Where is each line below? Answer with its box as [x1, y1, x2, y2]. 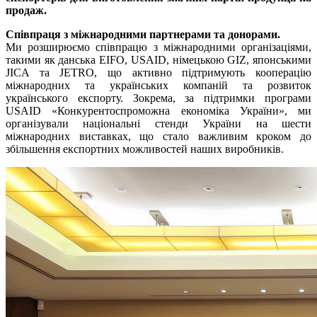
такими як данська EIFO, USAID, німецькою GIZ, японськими [6, 54, 311, 67]
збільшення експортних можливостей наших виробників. [6, 143, 284, 156]
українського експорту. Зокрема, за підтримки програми [6, 92, 311, 105]
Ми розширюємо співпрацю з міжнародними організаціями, [6, 41, 311, 54]
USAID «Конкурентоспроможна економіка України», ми [6, 105, 311, 117]
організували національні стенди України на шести [6, 117, 311, 130]
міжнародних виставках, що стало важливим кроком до [6, 130, 311, 143]
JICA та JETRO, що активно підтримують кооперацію [6, 67, 311, 79]
